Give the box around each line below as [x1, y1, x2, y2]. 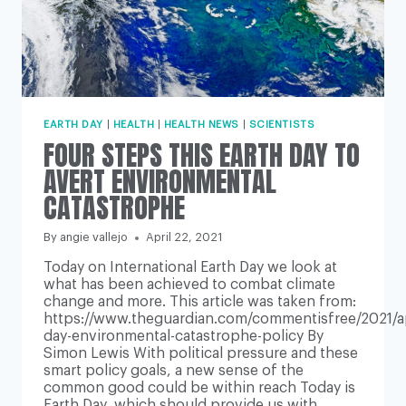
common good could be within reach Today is [43, 381, 355, 396]
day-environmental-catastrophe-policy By [43, 329, 324, 344]
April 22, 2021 [146, 232, 223, 244]
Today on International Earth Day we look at [43, 260, 337, 275]
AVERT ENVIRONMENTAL [43, 160, 276, 202]
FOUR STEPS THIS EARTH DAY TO [43, 134, 360, 176]
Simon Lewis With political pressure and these [43, 346, 358, 362]
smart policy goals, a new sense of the [43, 363, 304, 379]
